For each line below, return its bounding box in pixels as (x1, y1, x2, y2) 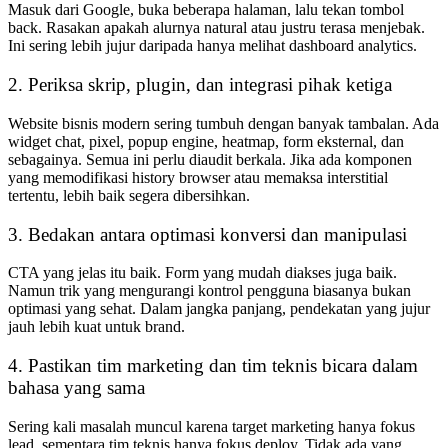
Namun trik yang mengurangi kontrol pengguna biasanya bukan (8, 282, 411, 300)
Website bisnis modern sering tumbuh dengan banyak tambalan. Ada (8, 114, 439, 132)
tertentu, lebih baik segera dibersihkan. (8, 186, 250, 204)
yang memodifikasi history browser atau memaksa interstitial (8, 168, 388, 186)
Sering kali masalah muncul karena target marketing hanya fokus (8, 417, 415, 435)
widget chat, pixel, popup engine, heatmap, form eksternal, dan (8, 132, 404, 150)
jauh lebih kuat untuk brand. (8, 318, 185, 336)
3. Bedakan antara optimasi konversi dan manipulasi (8, 223, 407, 245)
